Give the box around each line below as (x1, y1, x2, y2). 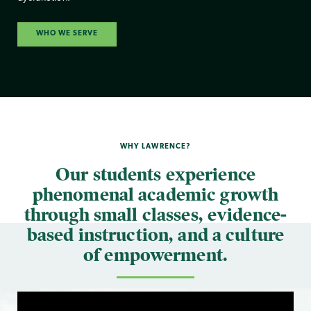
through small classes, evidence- (24, 203, 287, 226)
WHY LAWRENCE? (120, 142, 191, 151)
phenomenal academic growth (32, 183, 279, 205)
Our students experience (56, 162, 255, 185)
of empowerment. (83, 243, 228, 266)
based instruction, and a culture (26, 223, 285, 246)
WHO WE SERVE (35, 30, 99, 38)
